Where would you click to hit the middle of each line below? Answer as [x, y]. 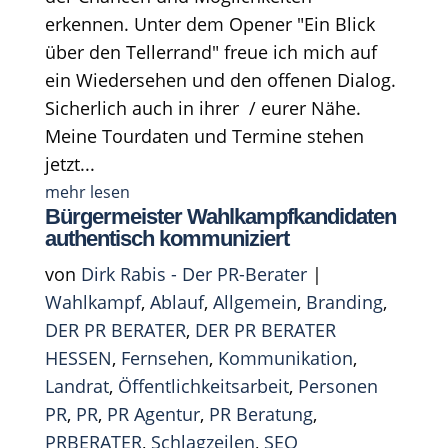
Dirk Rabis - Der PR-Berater [193, 273]
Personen [337, 385]
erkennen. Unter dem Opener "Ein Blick [209, 23]
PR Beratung [260, 413]
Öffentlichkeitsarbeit [203, 385]
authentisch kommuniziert [166, 238]
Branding [344, 301]
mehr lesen [87, 191]
